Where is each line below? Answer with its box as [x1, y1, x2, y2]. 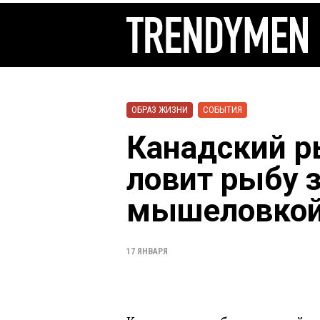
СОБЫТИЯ [203, 104, 242, 115]
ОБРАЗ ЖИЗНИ [131, 104, 188, 115]
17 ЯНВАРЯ [126, 246, 168, 256]
